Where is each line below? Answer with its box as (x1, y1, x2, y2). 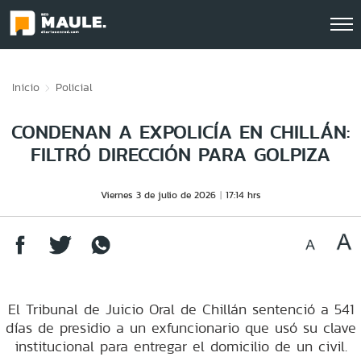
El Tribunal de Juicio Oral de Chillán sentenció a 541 (7, 299, 354, 319)
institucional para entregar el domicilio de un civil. (14, 336, 347, 356)
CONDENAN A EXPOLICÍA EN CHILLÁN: (11, 118, 350, 146)
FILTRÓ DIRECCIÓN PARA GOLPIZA (31, 140, 330, 168)
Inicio (12, 79, 39, 95)
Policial (56, 79, 93, 95)
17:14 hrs (225, 188, 261, 201)
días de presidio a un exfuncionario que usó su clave (5, 317, 356, 338)
